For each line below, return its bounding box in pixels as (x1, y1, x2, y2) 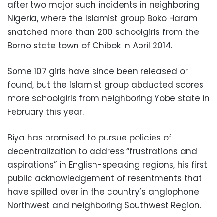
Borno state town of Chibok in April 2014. (7, 39, 172, 51)
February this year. (7, 106, 84, 118)
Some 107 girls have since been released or (7, 65, 188, 77)
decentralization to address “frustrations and (7, 145, 197, 157)
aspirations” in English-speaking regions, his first (7, 158, 207, 170)
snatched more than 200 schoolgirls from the (7, 26, 199, 38)
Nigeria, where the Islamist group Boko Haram (7, 12, 198, 24)
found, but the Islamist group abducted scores (7, 78, 203, 91)
